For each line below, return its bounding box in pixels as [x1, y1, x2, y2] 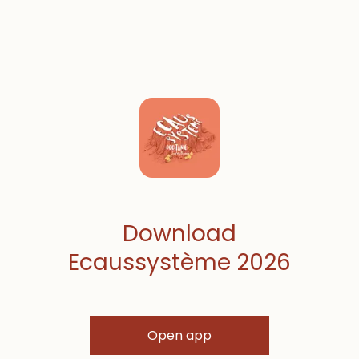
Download [123, 218, 236, 250]
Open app [147, 326, 212, 345]
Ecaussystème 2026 [68, 247, 291, 279]
